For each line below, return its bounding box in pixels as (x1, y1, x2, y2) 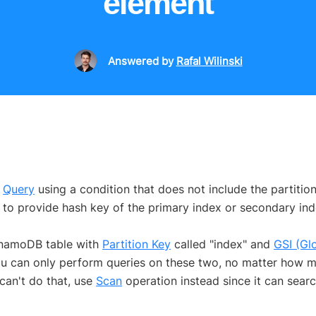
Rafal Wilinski (176, 54, 243, 68)
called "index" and (171, 237, 274, 252)
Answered (107, 54, 159, 68)
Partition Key (102, 237, 171, 252)
